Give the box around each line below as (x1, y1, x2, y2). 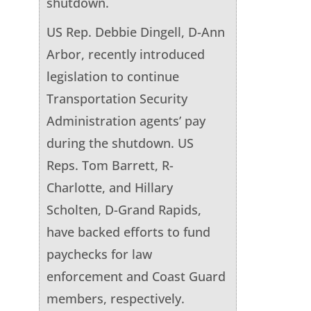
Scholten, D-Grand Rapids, (46, 201, 201, 218)
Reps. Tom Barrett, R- (46, 156, 174, 174)
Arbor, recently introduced (46, 45, 205, 62)
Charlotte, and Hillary (46, 178, 173, 196)
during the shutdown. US (46, 134, 194, 151)
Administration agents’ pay (46, 112, 205, 129)
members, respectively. (46, 289, 185, 307)
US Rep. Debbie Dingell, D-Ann (46, 23, 225, 40)
